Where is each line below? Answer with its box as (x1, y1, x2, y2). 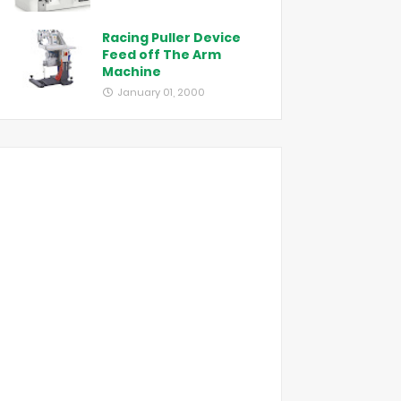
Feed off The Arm (102, 46, 221, 64)
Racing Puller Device (102, 29, 241, 47)
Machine (102, 63, 161, 81)
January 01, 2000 (117, 85, 205, 99)
